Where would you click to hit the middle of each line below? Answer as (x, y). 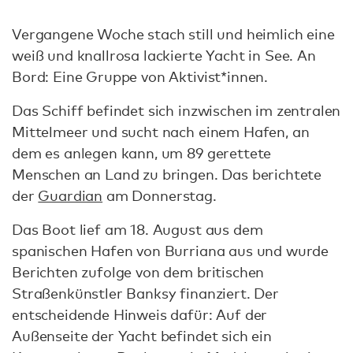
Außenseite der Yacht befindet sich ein (142, 336)
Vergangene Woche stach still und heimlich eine (173, 34)
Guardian (71, 195)
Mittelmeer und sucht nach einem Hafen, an (161, 132)
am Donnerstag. (160, 195)
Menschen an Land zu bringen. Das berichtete (167, 174)
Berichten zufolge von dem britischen (138, 272)
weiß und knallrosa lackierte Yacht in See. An (164, 55)
